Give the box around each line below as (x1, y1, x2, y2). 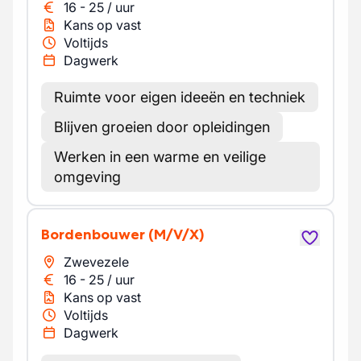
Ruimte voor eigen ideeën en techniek (54, 89, 305, 106)
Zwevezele (64, 254, 129, 270)
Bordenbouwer (50, 226, 145, 243)
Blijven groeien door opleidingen (54, 118, 270, 135)
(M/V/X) (148, 226, 204, 243)
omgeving (54, 168, 121, 185)
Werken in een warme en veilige (54, 148, 266, 165)
